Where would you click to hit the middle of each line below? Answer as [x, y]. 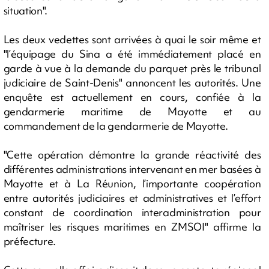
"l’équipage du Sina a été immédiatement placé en [132, 53]
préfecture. [29, 241]
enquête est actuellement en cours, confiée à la [132, 97]
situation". [25, 10]
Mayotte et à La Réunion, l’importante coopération [132, 183]
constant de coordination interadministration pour [132, 212]
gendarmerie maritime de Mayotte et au [132, 111]
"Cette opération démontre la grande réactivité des [132, 154]
